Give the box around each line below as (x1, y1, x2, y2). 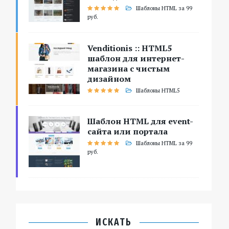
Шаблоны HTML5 (136, 87, 180, 95)
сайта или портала (87, 126, 168, 138)
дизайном (87, 73, 131, 85)
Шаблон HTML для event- (87, 116, 194, 127)
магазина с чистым (87, 63, 170, 75)
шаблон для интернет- (87, 53, 185, 64)
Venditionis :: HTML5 (87, 42, 172, 54)
